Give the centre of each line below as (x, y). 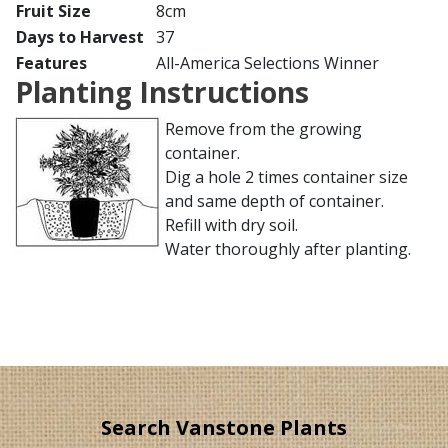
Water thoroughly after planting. (288, 249)
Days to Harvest (80, 37)
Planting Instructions (162, 92)
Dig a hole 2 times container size (286, 177)
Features (51, 63)
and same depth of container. (274, 201)
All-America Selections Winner (267, 63)
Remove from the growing (263, 129)
